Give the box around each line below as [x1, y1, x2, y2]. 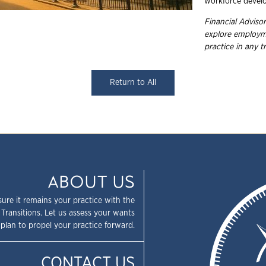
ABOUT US [47, 173, 135, 191]
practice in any [204, 43, 260, 51]
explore [204, 30, 233, 39]
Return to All [110, 78, 156, 87]
